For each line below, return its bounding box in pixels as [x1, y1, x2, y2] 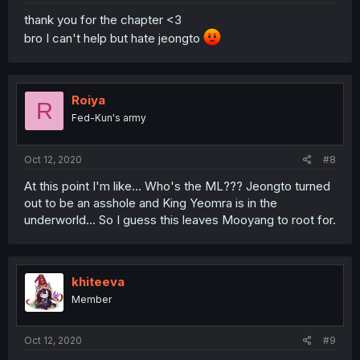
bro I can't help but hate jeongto [24, 31, 203, 47]
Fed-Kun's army [72, 112, 146, 125]
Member [72, 292, 112, 305]
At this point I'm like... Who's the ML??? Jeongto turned [24, 178, 330, 194]
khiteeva [72, 273, 125, 289]
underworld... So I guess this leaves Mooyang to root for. [24, 211, 336, 227]
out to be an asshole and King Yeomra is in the [24, 194, 277, 211]
